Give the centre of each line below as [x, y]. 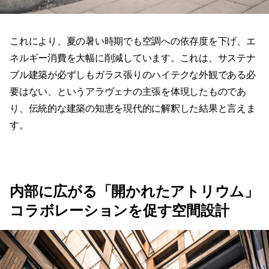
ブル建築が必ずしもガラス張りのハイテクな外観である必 [133, 75]
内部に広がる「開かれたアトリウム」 [134, 192]
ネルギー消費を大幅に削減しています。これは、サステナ [133, 58]
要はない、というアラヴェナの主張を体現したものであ [128, 92]
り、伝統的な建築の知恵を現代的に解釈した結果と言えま [133, 109]
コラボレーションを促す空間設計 [119, 211]
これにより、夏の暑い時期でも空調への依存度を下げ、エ [133, 41]
